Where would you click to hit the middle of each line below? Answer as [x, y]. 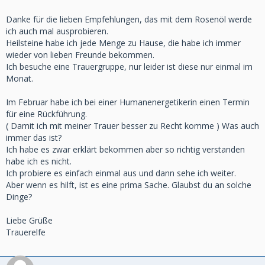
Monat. [20, 78]
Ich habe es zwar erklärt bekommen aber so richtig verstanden [125, 149]
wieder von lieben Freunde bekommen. [80, 55]
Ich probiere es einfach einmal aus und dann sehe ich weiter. [121, 173]
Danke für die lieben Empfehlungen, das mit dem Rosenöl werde [129, 19]
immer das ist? [34, 138]
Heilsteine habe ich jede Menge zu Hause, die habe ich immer [123, 43]
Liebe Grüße [29, 220]
